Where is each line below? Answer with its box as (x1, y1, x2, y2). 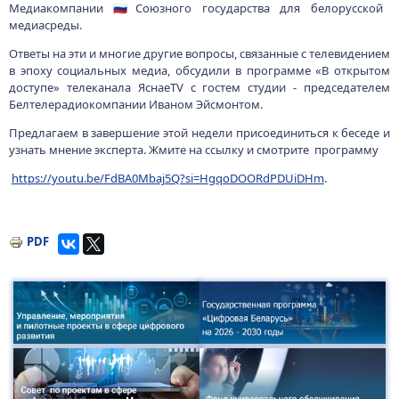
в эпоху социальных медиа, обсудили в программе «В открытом (8, 62, 391, 78)
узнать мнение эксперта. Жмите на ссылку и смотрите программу (8, 142, 379, 158)
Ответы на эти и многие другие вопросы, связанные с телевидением (8, 45, 391, 61)
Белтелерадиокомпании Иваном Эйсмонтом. (8, 96, 263, 112)
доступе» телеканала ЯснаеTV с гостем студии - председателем (8, 79, 391, 95)
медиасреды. (8, 17, 82, 33)
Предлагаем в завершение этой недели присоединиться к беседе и (8, 125, 391, 141)
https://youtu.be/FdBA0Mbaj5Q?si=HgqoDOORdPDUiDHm (11, 170, 324, 186)
